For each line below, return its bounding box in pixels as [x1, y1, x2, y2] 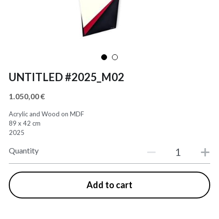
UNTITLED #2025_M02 [8, 70, 124, 84]
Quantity [8, 145, 39, 155]
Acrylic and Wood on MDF [8, 110, 84, 118]
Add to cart [86, 179, 132, 190]
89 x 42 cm [8, 119, 41, 127]
